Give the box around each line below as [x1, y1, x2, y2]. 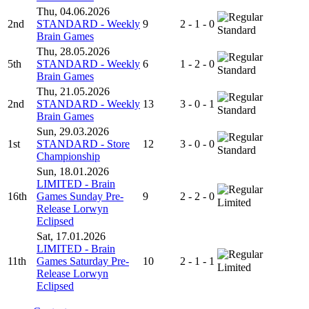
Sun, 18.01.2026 [37, 165, 109, 177]
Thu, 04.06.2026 [37, 5, 110, 17]
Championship [37, 150, 100, 162]
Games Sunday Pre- [37, 190, 123, 202]
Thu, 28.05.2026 [37, 45, 110, 57]
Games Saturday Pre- [37, 255, 129, 267]
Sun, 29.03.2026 [37, 125, 109, 137]
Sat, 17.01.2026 [37, 230, 106, 242]
